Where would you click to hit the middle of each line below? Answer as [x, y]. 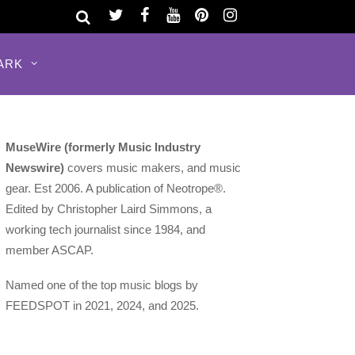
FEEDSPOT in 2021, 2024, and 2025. [103, 306]
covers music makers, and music [153, 168]
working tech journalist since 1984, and [106, 230]
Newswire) [35, 168]
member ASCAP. [50, 250]
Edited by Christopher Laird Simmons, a [109, 209]
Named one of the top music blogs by [102, 285]
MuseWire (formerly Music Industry [103, 147]
